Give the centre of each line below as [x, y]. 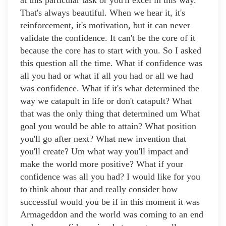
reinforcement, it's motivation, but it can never [105, 25]
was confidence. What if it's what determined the [110, 89]
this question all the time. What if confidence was [111, 63]
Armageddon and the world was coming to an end [112, 215]
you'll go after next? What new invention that [103, 139]
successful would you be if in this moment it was [110, 202]
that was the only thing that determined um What [110, 114]
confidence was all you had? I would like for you [110, 177]
